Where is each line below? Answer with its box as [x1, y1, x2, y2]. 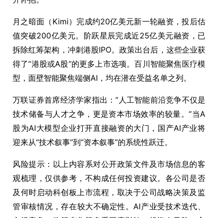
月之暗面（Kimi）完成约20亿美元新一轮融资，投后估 [13, 17, 205, 26]
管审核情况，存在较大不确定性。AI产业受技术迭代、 [13, 201, 205, 211]
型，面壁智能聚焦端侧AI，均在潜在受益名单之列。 [13, 73, 191, 83]
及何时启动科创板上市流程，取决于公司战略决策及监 [13, 187, 205, 197]
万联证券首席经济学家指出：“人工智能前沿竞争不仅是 [13, 95, 205, 105]
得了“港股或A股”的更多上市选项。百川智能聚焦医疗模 [13, 59, 205, 69]
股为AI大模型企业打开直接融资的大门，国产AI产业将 [13, 123, 205, 133]
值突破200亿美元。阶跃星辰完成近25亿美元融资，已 [13, 31, 205, 40]
